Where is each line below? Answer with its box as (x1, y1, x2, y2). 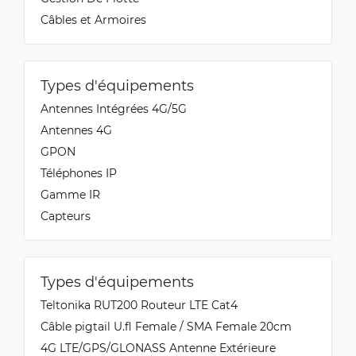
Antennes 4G (41, 122, 112, 138)
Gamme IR (41, 187, 100, 203)
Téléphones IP (41, 165, 117, 181)
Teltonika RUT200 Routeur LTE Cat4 (41, 297, 238, 313)
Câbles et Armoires (41, 12, 146, 28)
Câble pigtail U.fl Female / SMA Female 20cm (41, 319, 292, 335)
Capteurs (41, 208, 91, 224)
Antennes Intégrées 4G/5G (41, 101, 187, 117)
